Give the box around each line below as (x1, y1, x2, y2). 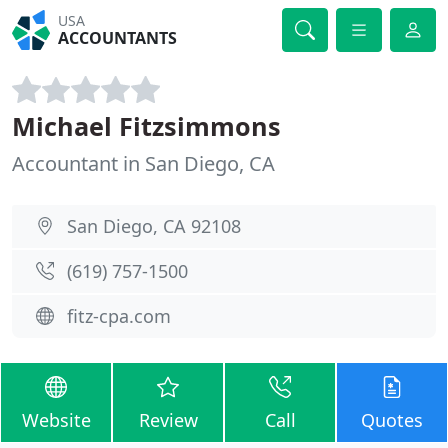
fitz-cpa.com (67, 304, 171, 328)
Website (21, 408, 91, 432)
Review (138, 408, 198, 432)
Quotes (361, 408, 423, 432)
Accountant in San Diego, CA (12, 150, 275, 177)
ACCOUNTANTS (58, 27, 178, 49)
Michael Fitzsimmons (12, 109, 281, 143)
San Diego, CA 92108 (67, 214, 241, 238)
